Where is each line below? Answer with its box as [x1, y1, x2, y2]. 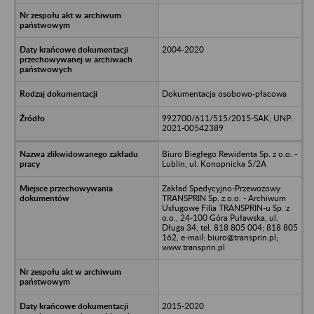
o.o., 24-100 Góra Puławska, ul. [161, 212, 278, 223]
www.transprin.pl [161, 241, 225, 252]
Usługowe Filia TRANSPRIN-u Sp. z [161, 202, 289, 213]
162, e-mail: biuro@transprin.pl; [161, 231, 278, 243]
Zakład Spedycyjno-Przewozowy [161, 182, 280, 193]
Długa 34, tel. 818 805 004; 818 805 [161, 221, 298, 233]
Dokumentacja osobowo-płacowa [161, 88, 287, 99]
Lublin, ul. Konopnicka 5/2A [161, 158, 266, 169]
